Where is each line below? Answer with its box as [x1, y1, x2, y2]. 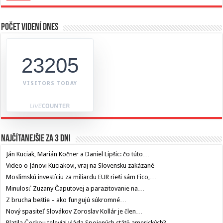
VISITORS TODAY [23, 80, 77, 87]
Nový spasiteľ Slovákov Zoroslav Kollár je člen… [6, 208, 143, 216]
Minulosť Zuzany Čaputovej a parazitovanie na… [6, 185, 145, 193]
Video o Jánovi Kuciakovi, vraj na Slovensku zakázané [6, 162, 155, 170]
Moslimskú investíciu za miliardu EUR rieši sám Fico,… [6, 173, 157, 181]
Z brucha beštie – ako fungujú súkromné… [6, 196, 127, 204]
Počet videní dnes [1, 22, 59, 33]
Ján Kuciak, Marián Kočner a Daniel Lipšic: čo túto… [6, 150, 150, 158]
